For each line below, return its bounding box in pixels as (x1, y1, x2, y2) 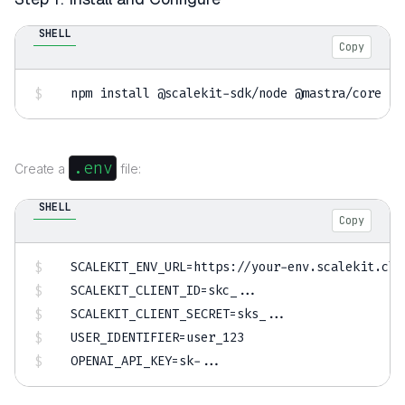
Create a (14, 161, 69, 177)
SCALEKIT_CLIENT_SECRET (71, 306, 231, 324)
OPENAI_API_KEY (71, 353, 173, 371)
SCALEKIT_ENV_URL (71, 259, 187, 277)
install (99, 85, 151, 103)
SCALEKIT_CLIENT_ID (71, 282, 202, 300)
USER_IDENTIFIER (71, 329, 180, 347)
